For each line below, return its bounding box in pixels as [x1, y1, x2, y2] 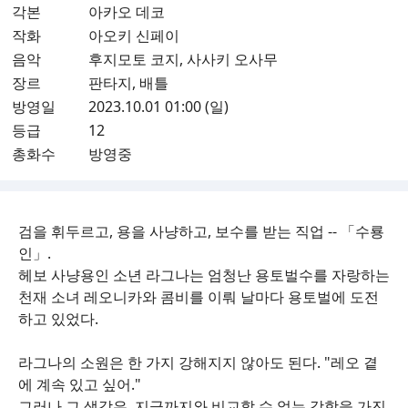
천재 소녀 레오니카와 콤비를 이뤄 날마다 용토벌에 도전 [18, 286, 379, 307]
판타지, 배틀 [88, 72, 168, 93]
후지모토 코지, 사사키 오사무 [88, 48, 278, 69]
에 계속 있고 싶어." [18, 373, 141, 394]
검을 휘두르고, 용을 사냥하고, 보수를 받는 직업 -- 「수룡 [18, 220, 384, 241]
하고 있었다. [18, 308, 98, 329]
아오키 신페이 [88, 25, 179, 46]
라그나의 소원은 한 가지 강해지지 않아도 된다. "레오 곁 [18, 352, 378, 372]
